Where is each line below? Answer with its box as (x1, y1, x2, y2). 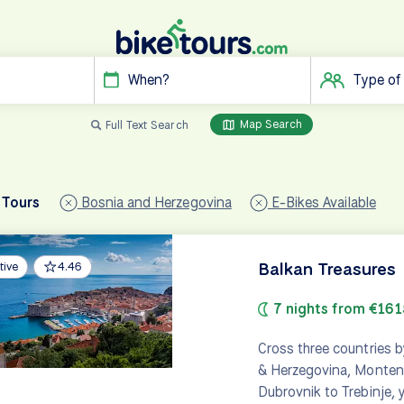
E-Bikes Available (267, 192, 376, 212)
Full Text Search (105, 116, 188, 133)
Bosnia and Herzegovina (77, 192, 232, 212)
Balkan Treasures (257, 256, 396, 280)
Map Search (235, 115, 303, 132)
